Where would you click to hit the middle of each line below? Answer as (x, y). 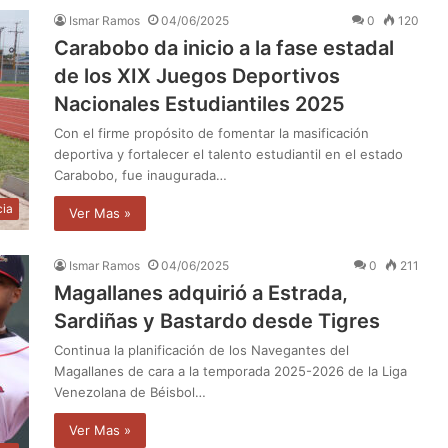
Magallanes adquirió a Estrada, (201, 292)
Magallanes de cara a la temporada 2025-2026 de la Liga (230, 370)
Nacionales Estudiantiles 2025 (199, 103)
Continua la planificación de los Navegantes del (201, 349)
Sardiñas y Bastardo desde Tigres (217, 320)
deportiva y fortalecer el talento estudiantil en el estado (228, 153)
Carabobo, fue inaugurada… (140, 174)
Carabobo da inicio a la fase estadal (224, 47)
